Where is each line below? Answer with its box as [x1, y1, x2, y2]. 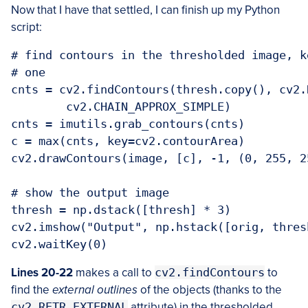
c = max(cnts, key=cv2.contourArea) [11, 133, 245, 148]
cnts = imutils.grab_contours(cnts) [11, 116, 245, 131]
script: [11, 19, 42, 34]
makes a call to [73, 265, 155, 280]
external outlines [52, 282, 137, 297]
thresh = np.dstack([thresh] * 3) [11, 202, 231, 217]
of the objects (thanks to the [137, 282, 282, 297]
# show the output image [11, 185, 169, 199]
